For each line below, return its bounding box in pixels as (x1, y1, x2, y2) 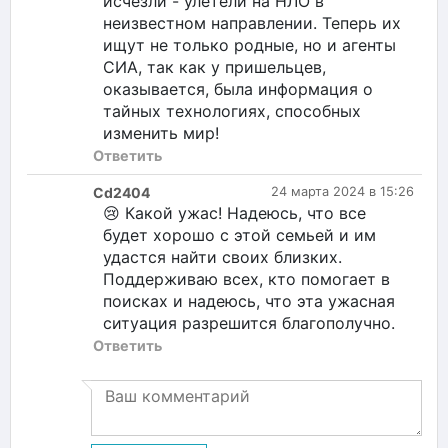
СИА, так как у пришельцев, (103, 56, 326, 77)
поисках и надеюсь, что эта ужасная (103, 290, 395, 311)
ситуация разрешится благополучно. (103, 312, 395, 333)
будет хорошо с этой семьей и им (103, 224, 376, 245)
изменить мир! (103, 122, 219, 143)
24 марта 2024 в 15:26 (271, 183, 414, 199)
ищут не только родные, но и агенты (103, 34, 396, 55)
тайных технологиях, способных (103, 100, 361, 121)
